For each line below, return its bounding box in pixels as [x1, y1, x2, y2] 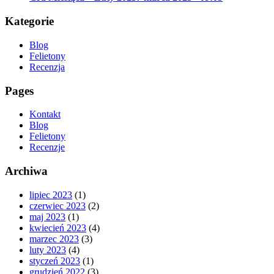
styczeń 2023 [29, 255, 80, 266]
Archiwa [5, 165, 48, 178]
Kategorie [5, 15, 54, 28]
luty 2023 [29, 244, 66, 255]
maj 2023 [29, 211, 65, 222]
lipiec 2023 [29, 189, 72, 200]
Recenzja [29, 61, 65, 72]
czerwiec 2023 [29, 200, 86, 211]
